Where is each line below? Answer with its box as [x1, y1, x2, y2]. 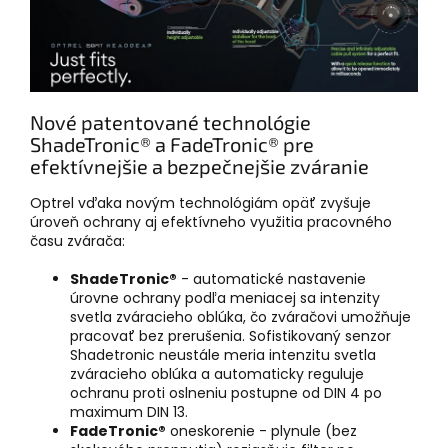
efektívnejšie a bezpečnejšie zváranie [30, 154, 369, 179]
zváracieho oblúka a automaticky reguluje [70, 363, 364, 384]
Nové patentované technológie [30, 110, 311, 135]
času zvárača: [30, 230, 125, 251]
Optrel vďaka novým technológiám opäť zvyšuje [30, 192, 371, 213]
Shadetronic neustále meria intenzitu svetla [70, 344, 376, 365]
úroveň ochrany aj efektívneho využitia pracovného [30, 211, 392, 232]
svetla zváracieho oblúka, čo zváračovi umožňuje [70, 306, 411, 327]
